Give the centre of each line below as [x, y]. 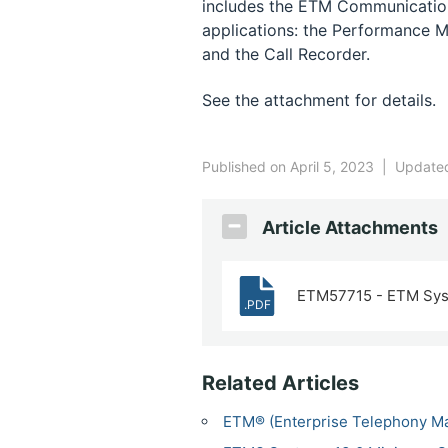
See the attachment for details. [319, 100]
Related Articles [280, 383]
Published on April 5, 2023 [290, 166]
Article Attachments [350, 227]
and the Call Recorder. [286, 54]
